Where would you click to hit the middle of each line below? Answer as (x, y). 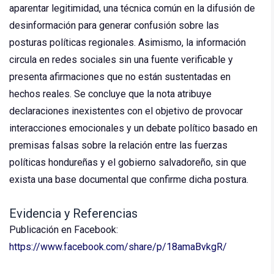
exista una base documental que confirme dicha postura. (129, 179)
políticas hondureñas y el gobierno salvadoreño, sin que (128, 162)
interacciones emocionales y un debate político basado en (133, 128)
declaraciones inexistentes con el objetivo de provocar (126, 111)
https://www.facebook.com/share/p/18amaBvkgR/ (118, 246)
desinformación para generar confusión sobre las (114, 25)
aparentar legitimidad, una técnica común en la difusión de (132, 8)
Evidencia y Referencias (73, 213)
